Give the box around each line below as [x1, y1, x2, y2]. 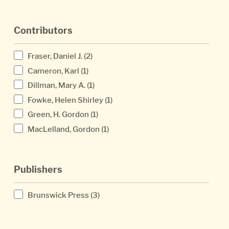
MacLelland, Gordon [28, 124, 100, 134]
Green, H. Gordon [28, 109, 89, 120]
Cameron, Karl [28, 65, 79, 76]
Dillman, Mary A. [28, 80, 85, 90]
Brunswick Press [28, 190, 89, 200]
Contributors [14, 25, 73, 36]
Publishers [14, 164, 62, 175]
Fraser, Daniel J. [28, 51, 82, 61]
